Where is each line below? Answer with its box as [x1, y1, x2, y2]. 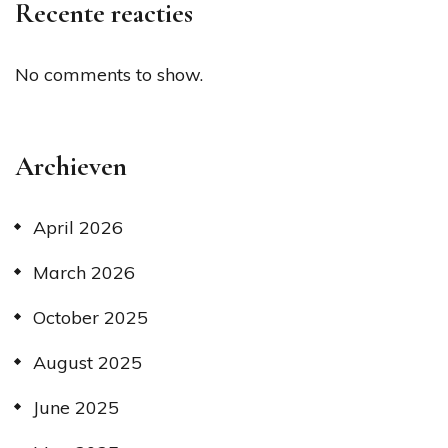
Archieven [15, 149, 127, 183]
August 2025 [33, 350, 142, 374]
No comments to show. [15, 62, 203, 86]
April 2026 [33, 215, 123, 239]
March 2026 [33, 260, 135, 284]
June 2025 [33, 395, 119, 419]
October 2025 [33, 305, 148, 329]
